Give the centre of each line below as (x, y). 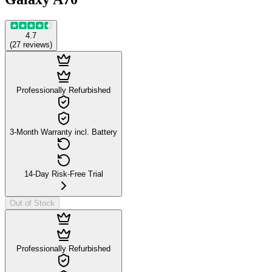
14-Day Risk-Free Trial (63, 174)
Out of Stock (32, 203)
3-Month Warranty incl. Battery (63, 132)
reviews (36, 44)
